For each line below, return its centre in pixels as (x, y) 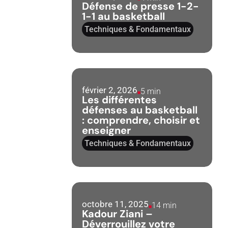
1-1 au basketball (124, 16)
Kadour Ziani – (118, 214)
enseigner (107, 130)
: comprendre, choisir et (141, 120)
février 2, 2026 (110, 90)
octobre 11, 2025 (116, 204)
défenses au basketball (140, 110)
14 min (164, 205)
